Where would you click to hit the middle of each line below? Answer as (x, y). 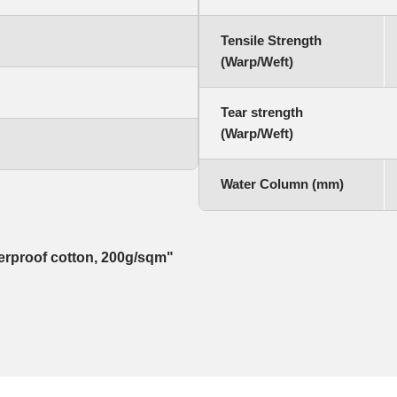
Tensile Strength (271, 41)
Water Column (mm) (282, 184)
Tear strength (262, 113)
